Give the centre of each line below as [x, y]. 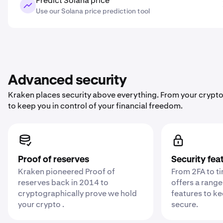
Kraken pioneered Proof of [66, 171]
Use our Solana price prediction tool [93, 11]
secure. [185, 204]
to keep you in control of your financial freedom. [95, 106]
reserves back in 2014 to [63, 182]
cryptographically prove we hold [77, 193]
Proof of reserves [54, 160]
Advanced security [67, 81]
